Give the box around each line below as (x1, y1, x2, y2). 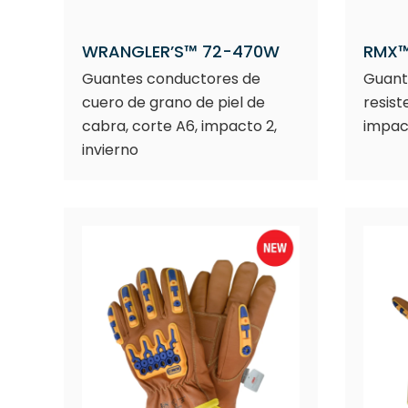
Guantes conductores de (82, 68, 260, 89)
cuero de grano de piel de (82, 92, 265, 113)
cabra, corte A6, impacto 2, (82, 116, 277, 137)
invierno (82, 139, 138, 160)
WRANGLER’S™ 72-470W (82, 40, 280, 63)
